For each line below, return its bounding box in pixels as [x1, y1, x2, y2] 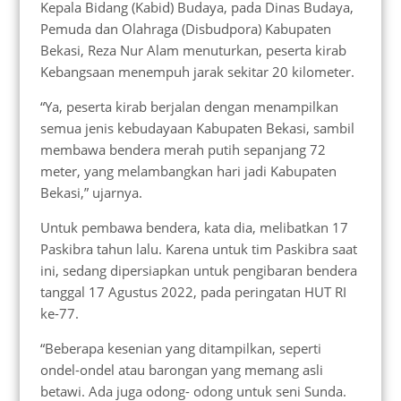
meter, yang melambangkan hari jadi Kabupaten [39, 161, 337, 180]
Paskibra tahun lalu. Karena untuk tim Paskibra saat [39, 239, 357, 258]
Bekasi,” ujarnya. [39, 183, 142, 201]
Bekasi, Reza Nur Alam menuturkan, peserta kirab [39, 40, 346, 59]
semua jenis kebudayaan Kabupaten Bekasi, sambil [39, 118, 354, 137]
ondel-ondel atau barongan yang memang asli [39, 360, 323, 379]
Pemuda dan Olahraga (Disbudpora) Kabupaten [39, 19, 331, 38]
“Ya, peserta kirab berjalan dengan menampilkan [39, 97, 338, 115]
